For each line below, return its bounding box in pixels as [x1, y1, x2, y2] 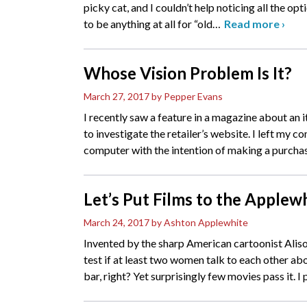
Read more [224, 17, 282, 31]
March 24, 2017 [84, 217, 149, 229]
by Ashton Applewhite [151, 217, 248, 229]
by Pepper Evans [151, 90, 223, 103]
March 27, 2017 [84, 90, 149, 103]
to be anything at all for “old [84, 17, 212, 31]
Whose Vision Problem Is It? [84, 63, 292, 84]
